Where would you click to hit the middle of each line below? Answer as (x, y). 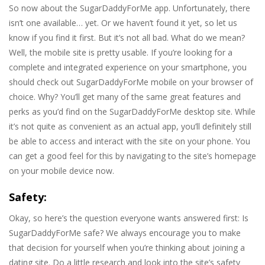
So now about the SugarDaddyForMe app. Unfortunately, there (130, 8)
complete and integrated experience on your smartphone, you (128, 67)
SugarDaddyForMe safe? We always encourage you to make (125, 233)
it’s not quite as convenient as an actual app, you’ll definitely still (130, 127)
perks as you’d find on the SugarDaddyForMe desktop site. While (132, 112)
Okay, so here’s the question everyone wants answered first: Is (129, 218)
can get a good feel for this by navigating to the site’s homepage (132, 156)
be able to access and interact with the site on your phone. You (130, 141)
